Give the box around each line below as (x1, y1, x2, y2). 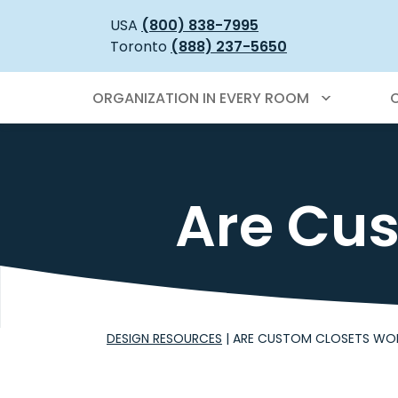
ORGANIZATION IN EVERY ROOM (92, 88, 309, 108)
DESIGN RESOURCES (107, 330, 222, 348)
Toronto (110, 36, 171, 57)
